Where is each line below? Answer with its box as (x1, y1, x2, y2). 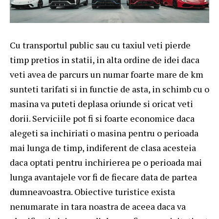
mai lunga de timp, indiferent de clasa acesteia (10, 142, 196, 154)
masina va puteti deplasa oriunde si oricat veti (10, 98, 193, 110)
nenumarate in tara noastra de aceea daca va (10, 200, 186, 213)
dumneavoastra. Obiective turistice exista (10, 186, 175, 198)
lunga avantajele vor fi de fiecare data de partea (10, 171, 197, 183)
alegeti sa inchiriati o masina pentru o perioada (10, 127, 198, 139)
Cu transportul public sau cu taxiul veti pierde (10, 39, 191, 51)
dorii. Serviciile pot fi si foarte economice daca (10, 112, 195, 125)
